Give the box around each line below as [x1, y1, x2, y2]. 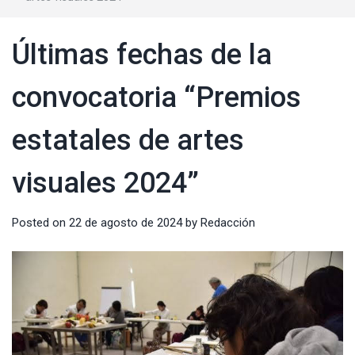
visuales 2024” [12, 166, 199, 200]
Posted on [12, 215, 69, 230]
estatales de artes [12, 123, 244, 157]
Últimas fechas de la [12, 37, 272, 71]
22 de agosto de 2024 [69, 215, 182, 230]
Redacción [200, 215, 255, 230]
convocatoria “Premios [12, 80, 301, 114]
